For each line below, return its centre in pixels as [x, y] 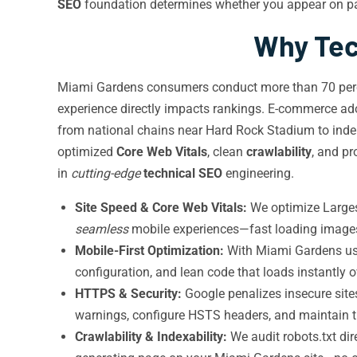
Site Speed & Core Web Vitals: [161, 208]
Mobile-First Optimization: [149, 251]
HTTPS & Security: [128, 294]
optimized [87, 152]
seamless [102, 229]
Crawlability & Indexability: [151, 337]
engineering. [258, 173]
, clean [227, 152]
